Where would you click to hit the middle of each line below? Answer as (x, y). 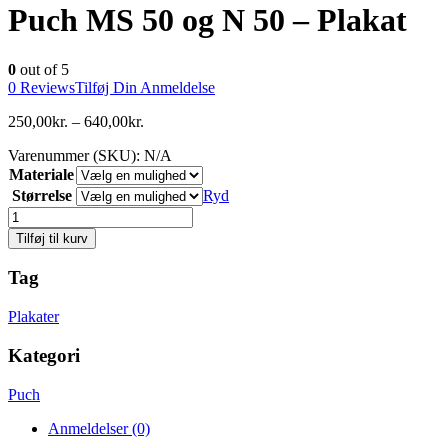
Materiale (41, 174)
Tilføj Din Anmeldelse (145, 87)
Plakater (33, 317)
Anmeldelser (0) (99, 428)
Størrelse (41, 195)
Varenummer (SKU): (76, 155)
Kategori (44, 355)
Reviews (45, 87)
